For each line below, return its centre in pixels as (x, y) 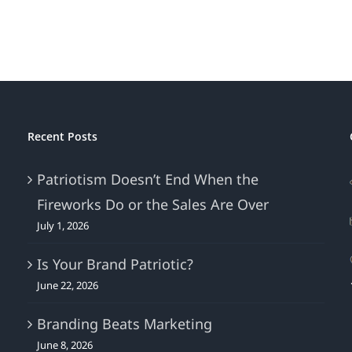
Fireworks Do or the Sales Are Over (152, 205)
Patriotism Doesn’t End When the (147, 180)
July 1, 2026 (62, 226)
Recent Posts (62, 137)
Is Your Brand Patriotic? (115, 264)
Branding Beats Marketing (124, 324)
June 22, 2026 (67, 286)
